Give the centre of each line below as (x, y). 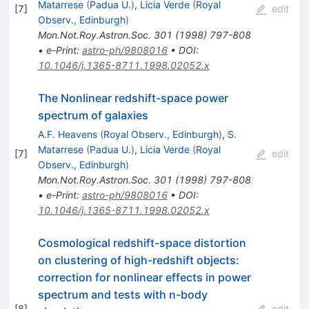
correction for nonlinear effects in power (144, 277)
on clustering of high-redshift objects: (138, 260)
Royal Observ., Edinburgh (161, 134)
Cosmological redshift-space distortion (142, 242)
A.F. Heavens (67, 134)
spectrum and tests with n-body (122, 294)
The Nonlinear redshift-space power (133, 98)
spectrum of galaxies (93, 115)
